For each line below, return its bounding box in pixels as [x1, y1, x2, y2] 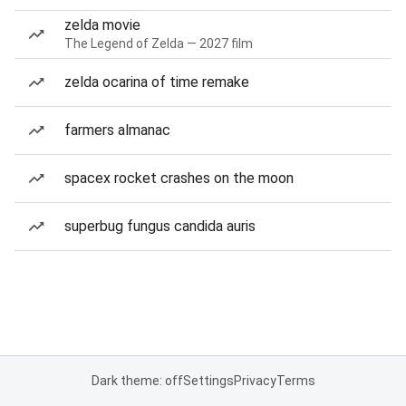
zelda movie [64, 16, 140, 34]
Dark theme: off [91, 373, 183, 388]
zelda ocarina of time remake [64, 73, 249, 91]
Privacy [233, 373, 276, 388]
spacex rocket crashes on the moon [64, 169, 294, 187]
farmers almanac [64, 121, 170, 139]
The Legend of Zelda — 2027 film [64, 36, 253, 51]
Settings [182, 373, 234, 388]
